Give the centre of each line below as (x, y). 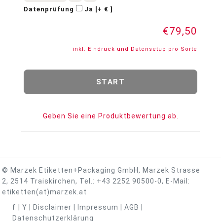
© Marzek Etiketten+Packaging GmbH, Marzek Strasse (101, 170)
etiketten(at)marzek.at (45, 192)
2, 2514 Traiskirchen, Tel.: (50, 181)
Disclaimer (52, 207)
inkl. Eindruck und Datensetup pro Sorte (135, 49)
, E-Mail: (176, 181)
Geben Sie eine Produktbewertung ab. (110, 116)
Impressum (98, 207)
